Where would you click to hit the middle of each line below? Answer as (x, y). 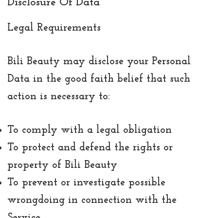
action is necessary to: (59, 96)
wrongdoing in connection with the (92, 200)
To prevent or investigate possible (86, 182)
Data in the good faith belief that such (99, 79)
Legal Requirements (54, 28)
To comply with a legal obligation (90, 130)
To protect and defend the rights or (90, 147)
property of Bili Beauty (62, 165)
